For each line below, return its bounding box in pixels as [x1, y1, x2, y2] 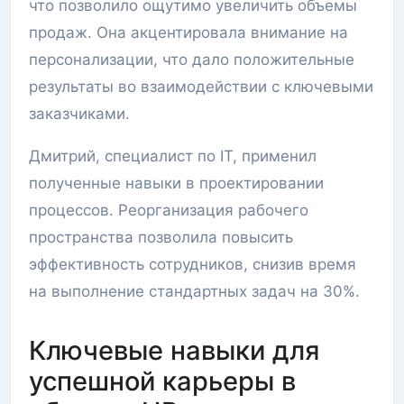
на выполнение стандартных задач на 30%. [29, 282, 360, 300]
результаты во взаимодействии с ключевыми [29, 78, 373, 96]
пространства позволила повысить [29, 228, 293, 246]
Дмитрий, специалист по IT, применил [29, 147, 317, 165]
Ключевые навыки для [29, 335, 319, 366]
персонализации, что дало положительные [29, 50, 354, 69]
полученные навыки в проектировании [29, 174, 324, 192]
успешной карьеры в [29, 365, 296, 397]
